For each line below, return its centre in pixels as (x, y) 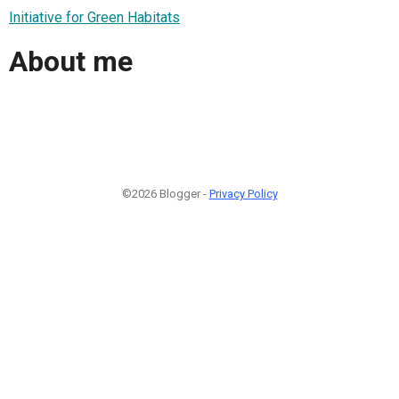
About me (71, 62)
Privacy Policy (243, 193)
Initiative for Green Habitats (94, 17)
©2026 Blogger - (165, 193)
